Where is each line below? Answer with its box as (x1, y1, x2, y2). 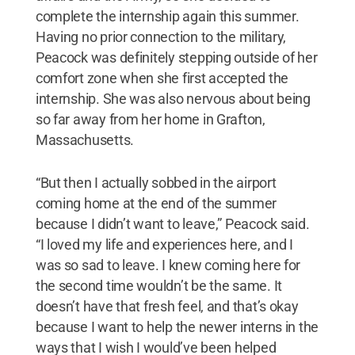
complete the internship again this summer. (35, 7, 300, 25)
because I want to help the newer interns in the (35, 318, 319, 335)
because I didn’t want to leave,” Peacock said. (35, 215, 310, 232)
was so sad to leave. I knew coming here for (35, 256, 301, 273)
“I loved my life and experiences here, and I (35, 235, 293, 253)
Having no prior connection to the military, (35, 28, 287, 45)
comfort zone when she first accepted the (35, 69, 288, 86)
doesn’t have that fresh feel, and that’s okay (35, 297, 299, 315)
